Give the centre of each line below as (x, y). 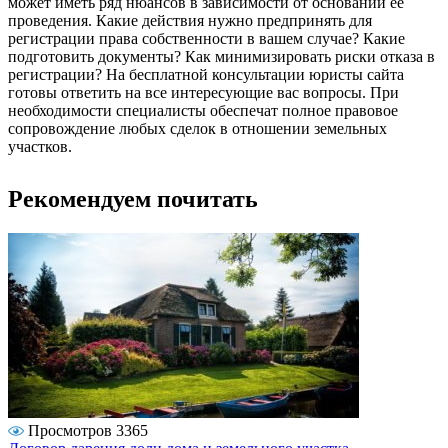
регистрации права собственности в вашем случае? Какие (206, 38)
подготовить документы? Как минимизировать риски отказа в (221, 56)
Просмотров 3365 (88, 430)
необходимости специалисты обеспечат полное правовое (203, 110)
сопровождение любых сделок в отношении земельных (197, 128)
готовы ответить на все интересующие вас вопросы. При (203, 92)
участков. (40, 146)
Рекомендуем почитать (133, 198)
